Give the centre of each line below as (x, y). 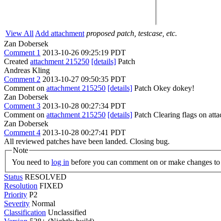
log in (60, 162)
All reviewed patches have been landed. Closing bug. (87, 141)
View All (19, 33)
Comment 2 (22, 79)
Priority (16, 194)
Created (17, 61)
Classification (25, 212)
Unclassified (67, 212)
